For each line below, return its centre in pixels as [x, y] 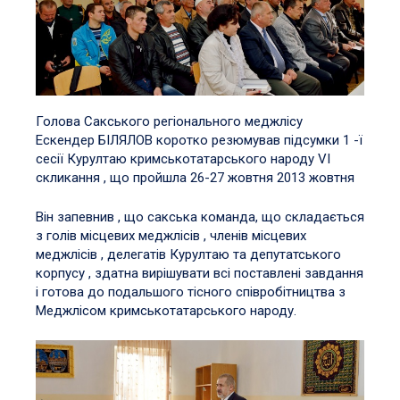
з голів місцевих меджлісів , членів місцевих [171, 235]
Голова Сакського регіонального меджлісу [169, 122]
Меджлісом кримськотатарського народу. [166, 310]
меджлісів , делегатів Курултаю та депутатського [188, 254]
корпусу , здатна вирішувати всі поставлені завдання [200, 273]
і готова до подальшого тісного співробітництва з [191, 292]
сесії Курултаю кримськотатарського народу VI [183, 159]
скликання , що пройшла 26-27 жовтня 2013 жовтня [195, 178]
